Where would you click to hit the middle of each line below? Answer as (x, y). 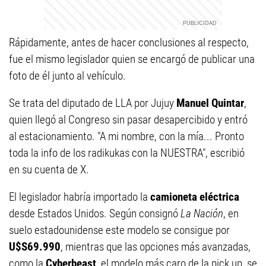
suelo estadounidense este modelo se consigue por (119, 230)
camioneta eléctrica (195, 197)
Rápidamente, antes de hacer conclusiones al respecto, (129, 42)
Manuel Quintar (210, 103)
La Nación (201, 213)
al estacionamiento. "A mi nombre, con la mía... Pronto (126, 136)
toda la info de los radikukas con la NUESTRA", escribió (127, 153)
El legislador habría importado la (80, 197)
